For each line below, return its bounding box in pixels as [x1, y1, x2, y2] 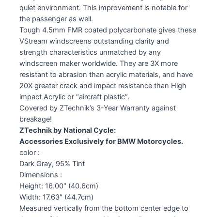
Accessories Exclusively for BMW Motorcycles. [19, 137, 183, 146]
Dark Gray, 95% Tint [19, 159, 85, 168]
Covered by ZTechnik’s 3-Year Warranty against [19, 103, 176, 112]
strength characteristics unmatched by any [19, 47, 161, 57]
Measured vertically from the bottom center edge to [19, 203, 188, 213]
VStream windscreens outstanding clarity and [19, 36, 169, 46]
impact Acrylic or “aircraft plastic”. [19, 92, 129, 101]
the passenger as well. [19, 14, 93, 23]
